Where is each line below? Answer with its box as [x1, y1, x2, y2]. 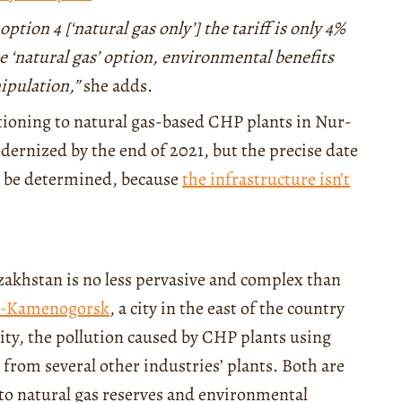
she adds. [83, 73, 153, 98]
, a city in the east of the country [109, 295, 345, 320]
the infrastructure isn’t [182, 166, 350, 191]
